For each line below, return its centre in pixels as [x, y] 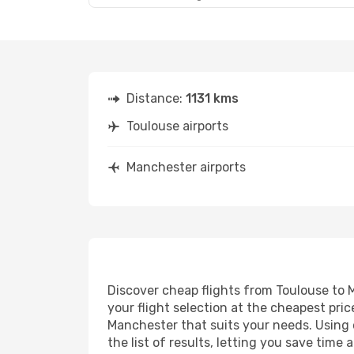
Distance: [156, 98]
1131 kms [212, 98]
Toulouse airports [177, 126]
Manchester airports [186, 167]
